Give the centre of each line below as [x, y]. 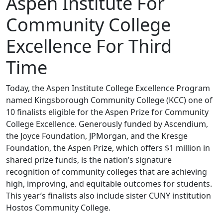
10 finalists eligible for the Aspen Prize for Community [107, 112]
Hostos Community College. [58, 207]
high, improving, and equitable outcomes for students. [109, 183]
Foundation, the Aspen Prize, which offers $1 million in [108, 148]
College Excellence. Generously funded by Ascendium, [107, 124]
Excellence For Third [89, 46]
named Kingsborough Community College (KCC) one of [109, 100]
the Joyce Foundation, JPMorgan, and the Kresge [97, 136]
